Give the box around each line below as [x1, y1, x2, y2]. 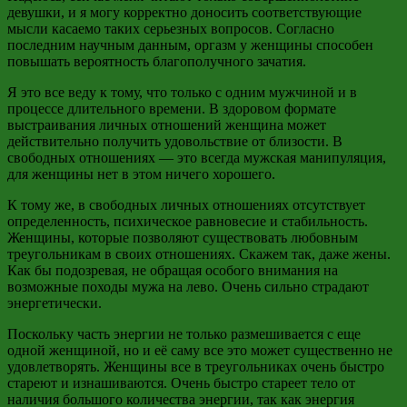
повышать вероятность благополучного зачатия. [7, 53, 306, 69]
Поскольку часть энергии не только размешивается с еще [7, 325, 361, 342]
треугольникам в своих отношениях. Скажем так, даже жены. [7, 245, 391, 262]
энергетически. [7, 294, 102, 311]
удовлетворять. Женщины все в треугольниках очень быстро [7, 358, 384, 374]
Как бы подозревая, [7, 262, 132, 278]
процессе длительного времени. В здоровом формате [7, 100, 336, 116]
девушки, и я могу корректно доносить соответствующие [7, 4, 362, 20]
